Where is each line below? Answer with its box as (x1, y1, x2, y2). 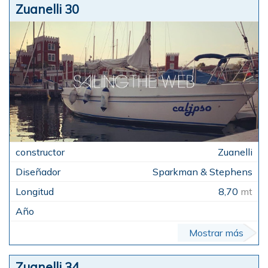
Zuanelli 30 (16, 1, 79, 17)
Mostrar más (189, 226, 243, 239)
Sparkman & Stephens (153, 165, 252, 178)
